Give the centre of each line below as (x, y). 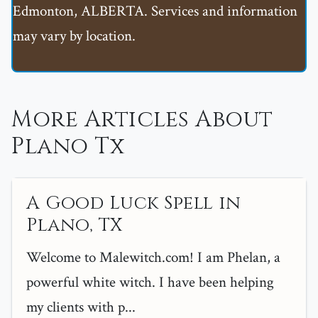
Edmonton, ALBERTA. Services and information (155, 11)
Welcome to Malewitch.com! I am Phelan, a (153, 258)
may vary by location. (74, 36)
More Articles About (142, 120)
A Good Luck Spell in (133, 204)
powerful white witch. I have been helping (150, 283)
